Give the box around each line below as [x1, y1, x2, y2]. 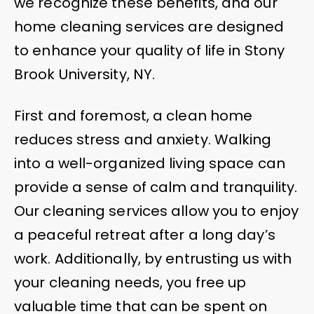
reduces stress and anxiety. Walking [14, 129, 272, 149]
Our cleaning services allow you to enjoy [14, 200, 299, 221]
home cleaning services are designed [14, 16, 285, 36]
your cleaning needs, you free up [14, 272, 247, 292]
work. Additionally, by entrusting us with [14, 248, 292, 268]
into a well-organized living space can [14, 153, 285, 173]
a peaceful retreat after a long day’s [14, 224, 275, 245]
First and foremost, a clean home [14, 105, 253, 125]
